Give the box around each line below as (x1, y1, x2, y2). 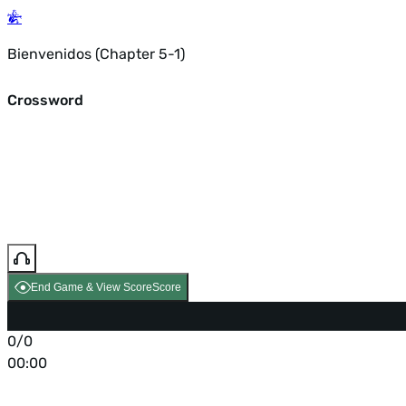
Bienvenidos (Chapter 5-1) (7, 45, 185, 63)
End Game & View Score (31, 281, 152, 295)
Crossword (7, 91, 83, 109)
